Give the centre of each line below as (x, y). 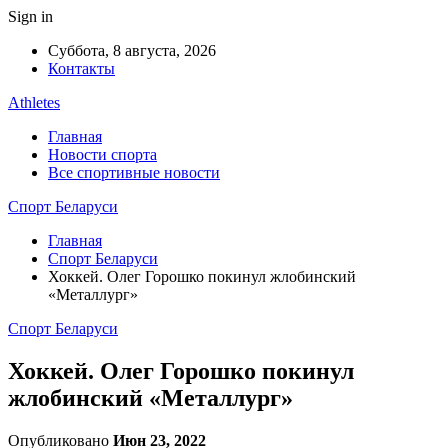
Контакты (81, 68)
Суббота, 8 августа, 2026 (132, 50)
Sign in (30, 16)
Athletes (34, 102)
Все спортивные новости (134, 172)
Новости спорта (102, 154)
